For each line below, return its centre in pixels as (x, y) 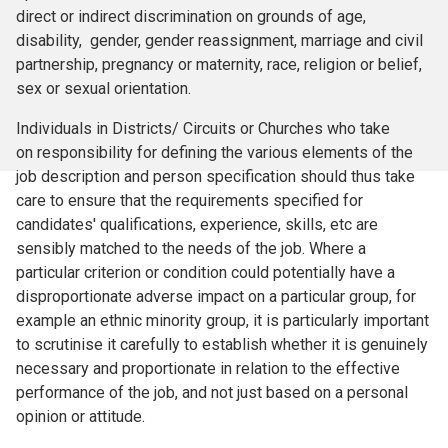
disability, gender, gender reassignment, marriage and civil (219, 40)
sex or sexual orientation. (103, 88)
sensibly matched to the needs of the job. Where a (191, 248)
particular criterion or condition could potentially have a (205, 272)
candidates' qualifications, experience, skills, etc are (197, 224)
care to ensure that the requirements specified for (189, 200)
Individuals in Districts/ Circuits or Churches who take (203, 128)
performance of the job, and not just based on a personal (212, 392)
